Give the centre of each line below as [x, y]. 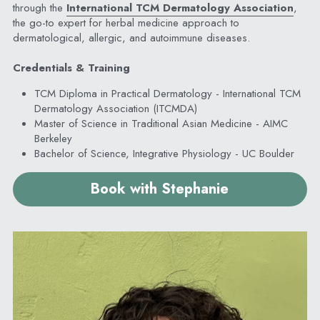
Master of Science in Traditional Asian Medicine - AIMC [161, 123]
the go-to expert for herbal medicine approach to [126, 22]
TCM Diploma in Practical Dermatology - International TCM [167, 93]
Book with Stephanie [160, 189]
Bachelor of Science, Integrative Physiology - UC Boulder [164, 153]
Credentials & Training [71, 67]
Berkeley [53, 138]
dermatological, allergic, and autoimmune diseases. [131, 37]
